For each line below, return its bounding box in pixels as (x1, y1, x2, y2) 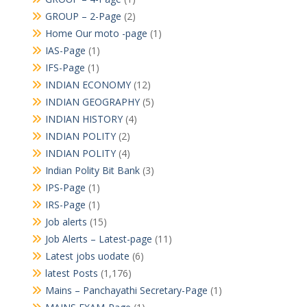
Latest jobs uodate (45, 249, 130, 262)
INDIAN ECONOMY (45, 78, 131, 91)
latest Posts (45, 267, 98, 280)
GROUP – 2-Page (45, 10, 121, 23)
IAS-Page (45, 44, 86, 57)
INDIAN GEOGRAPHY (45, 95, 140, 108)
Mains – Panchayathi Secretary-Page (45, 284, 208, 297)
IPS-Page (45, 181, 86, 194)
